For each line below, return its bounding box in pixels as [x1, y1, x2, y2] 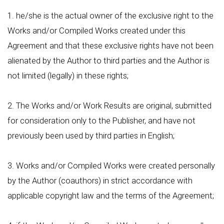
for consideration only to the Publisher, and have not [7, 115, 195, 125]
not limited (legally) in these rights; [7, 70, 128, 80]
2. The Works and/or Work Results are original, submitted [7, 100, 211, 110]
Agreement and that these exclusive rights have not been [7, 40, 213, 50]
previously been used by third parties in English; [7, 130, 174, 140]
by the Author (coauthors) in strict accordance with [7, 175, 192, 185]
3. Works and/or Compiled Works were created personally [7, 160, 215, 170]
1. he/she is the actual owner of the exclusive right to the [7, 10, 213, 20]
